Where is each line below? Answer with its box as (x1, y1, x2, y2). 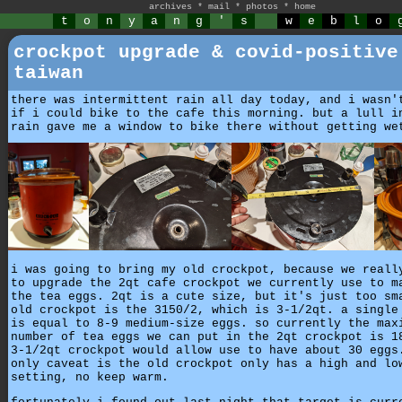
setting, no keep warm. (11, 370, 169, 384)
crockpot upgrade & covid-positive (13, 42, 398, 63)
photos (246, 2, 278, 12)
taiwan (13, 63, 83, 83)
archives (149, 2, 192, 12)
